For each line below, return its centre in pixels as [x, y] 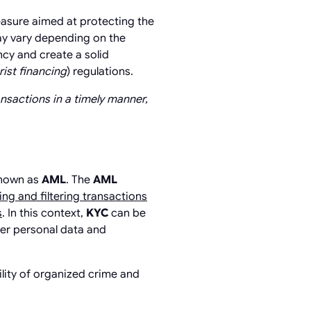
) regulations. [100, 71]
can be [127, 213]
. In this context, [44, 213]
